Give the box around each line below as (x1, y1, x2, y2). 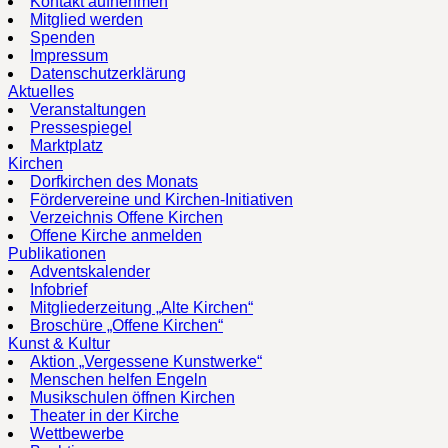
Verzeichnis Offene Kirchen (30, 208, 223, 226)
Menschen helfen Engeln (30, 370, 207, 388)
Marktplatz (30, 136, 103, 154)
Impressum (30, 46, 108, 64)
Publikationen (8, 244, 106, 262)
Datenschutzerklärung (30, 64, 186, 82)
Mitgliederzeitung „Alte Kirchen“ (30, 298, 253, 316)
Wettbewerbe (30, 424, 124, 442)
